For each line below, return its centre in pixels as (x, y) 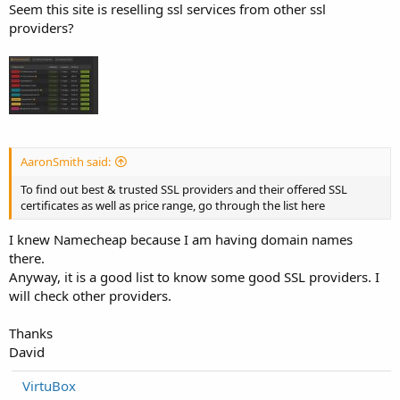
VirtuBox (49, 385)
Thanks (31, 333)
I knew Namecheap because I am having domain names (181, 239)
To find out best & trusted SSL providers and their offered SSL (184, 190)
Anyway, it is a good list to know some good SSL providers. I (194, 276)
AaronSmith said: (66, 162)
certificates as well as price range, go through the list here (173, 206)
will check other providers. (90, 295)
